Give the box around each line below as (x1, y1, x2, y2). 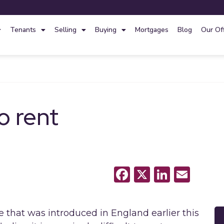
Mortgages (134, 25, 168, 34)
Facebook (130, 163, 196, 185)
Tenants (9, 25, 36, 34)
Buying (94, 25, 116, 34)
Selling (54, 25, 76, 34)
